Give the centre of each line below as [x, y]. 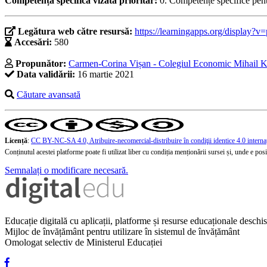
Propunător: [41, 64]
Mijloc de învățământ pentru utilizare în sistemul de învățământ [122, 232]
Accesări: [33, 42]
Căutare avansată [49, 95]
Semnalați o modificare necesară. [66, 170]
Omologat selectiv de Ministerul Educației [83, 243]
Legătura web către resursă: [76, 32]
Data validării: [46, 74]
